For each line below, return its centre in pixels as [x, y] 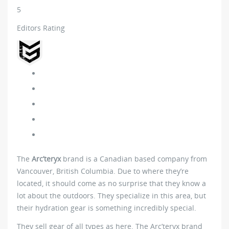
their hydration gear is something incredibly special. [107, 208]
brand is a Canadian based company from [134, 158]
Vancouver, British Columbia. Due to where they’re [103, 171]
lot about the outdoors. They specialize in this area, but [111, 195]
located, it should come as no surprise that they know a [111, 183]
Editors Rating [41, 28]
